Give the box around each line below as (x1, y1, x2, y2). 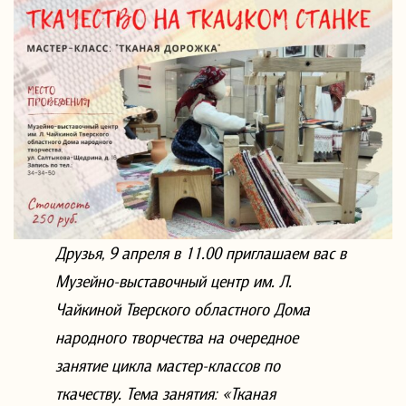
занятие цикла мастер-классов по (55, 354, 281, 375)
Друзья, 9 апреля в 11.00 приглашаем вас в (55, 242, 347, 263)
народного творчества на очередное (55, 326, 299, 347)
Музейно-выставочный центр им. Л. (55, 270, 293, 291)
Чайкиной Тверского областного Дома (55, 298, 311, 319)
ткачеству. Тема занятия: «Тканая (55, 382, 276, 403)
